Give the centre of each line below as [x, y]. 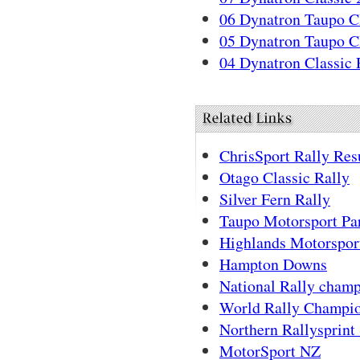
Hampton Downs [273, 264]
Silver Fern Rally [275, 198]
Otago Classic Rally [284, 177]
